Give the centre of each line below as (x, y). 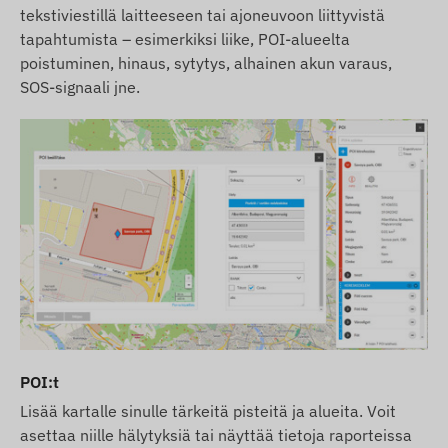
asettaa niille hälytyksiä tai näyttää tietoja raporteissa (216, 435)
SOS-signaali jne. (80, 86)
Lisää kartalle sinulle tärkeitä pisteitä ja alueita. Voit (208, 411)
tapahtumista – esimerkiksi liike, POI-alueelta (185, 38)
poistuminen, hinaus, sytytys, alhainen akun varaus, (206, 62)
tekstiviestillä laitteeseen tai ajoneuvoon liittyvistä (202, 14)
